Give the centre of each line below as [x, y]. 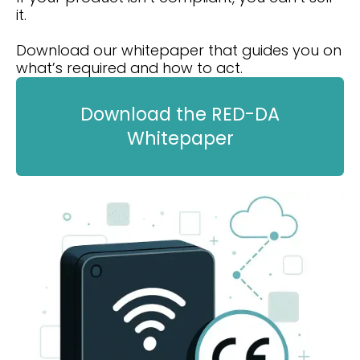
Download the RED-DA [180, 115]
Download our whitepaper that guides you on [179, 50]
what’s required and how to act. [129, 67]
